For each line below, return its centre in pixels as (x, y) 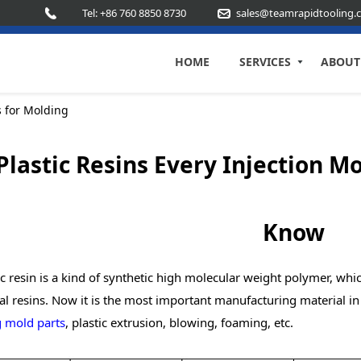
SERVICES (266, 62)
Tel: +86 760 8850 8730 (134, 13)
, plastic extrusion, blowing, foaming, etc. (179, 323)
